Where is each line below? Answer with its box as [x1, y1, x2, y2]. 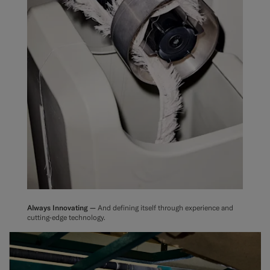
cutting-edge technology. [27, 212, 105, 222]
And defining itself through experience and [98, 202, 233, 212]
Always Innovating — [27, 202, 98, 212]
